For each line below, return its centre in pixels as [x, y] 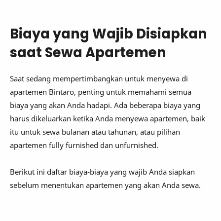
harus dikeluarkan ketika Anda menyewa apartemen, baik [108, 119]
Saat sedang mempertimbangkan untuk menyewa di [99, 79]
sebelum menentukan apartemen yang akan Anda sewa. [105, 185]
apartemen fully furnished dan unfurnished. [84, 145]
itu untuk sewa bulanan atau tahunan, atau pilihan [95, 132]
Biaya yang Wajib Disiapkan [109, 34]
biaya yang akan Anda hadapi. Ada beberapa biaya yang [105, 105]
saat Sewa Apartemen [88, 53]
